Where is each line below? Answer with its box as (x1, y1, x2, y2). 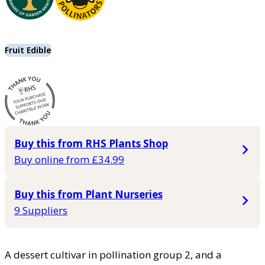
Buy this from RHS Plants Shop (14, 137, 168, 151)
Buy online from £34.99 (14, 153, 124, 167)
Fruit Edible (5, 44, 51, 56)
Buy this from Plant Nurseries (14, 188, 163, 202)
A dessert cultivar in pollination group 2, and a (5, 248, 222, 262)
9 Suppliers (14, 203, 67, 218)
